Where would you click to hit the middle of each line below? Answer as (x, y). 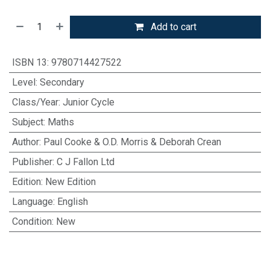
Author (25, 142)
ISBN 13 (29, 62)
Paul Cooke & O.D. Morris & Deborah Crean (132, 142)
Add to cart (173, 27)
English (72, 201)
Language (32, 201)
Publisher (32, 162)
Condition (32, 221)
